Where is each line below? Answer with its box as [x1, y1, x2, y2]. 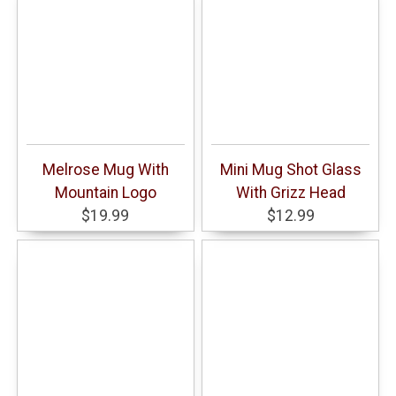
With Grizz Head [235, 183, 346, 202]
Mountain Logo [54, 183, 156, 202]
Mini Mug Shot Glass [219, 160, 362, 179]
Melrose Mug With [42, 160, 169, 179]
